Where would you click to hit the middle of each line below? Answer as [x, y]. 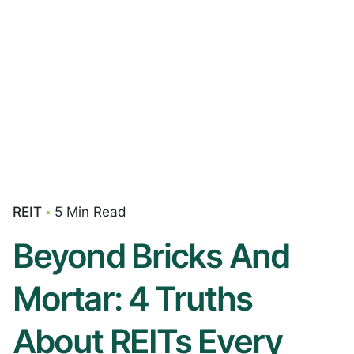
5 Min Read [90, 212]
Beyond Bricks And [151, 256]
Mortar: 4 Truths [132, 299]
